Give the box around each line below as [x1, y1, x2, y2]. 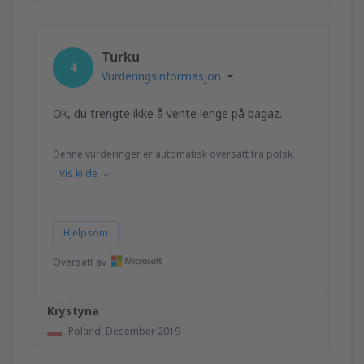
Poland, [68, 323, 106, 338]
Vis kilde [59, 166, 97, 180]
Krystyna [47, 302, 99, 318]
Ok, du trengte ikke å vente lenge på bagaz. [53, 105, 282, 121]
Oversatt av [53, 254, 106, 269]
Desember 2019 [106, 323, 180, 338]
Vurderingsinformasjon [102, 67, 221, 84]
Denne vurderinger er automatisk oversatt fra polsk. [53, 146, 295, 161]
